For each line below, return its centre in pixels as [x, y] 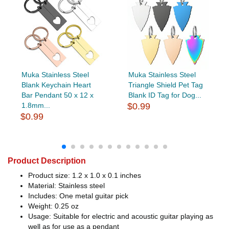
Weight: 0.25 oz [53, 206]
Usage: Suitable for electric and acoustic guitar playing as [121, 216]
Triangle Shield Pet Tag [165, 85]
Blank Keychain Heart [56, 85]
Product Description [47, 161]
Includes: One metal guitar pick [78, 196]
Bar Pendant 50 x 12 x [57, 95]
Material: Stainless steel [66, 185]
